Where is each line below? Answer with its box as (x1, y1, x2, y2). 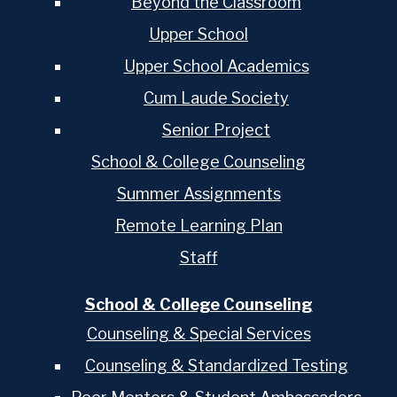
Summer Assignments (116, 184, 281, 204)
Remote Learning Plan (114, 216, 283, 236)
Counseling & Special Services (86, 323, 311, 343)
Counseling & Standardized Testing (84, 355, 348, 375)
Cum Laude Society (144, 89, 289, 108)
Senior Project (162, 121, 270, 140)
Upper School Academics (123, 57, 309, 76)
